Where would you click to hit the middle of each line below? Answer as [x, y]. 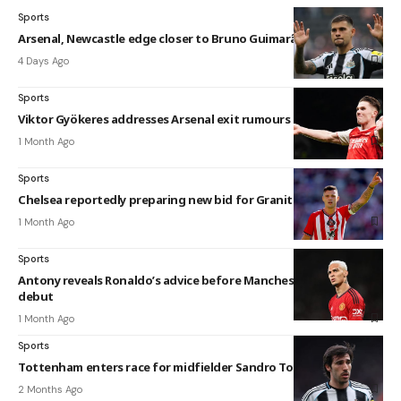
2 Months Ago [50, 389]
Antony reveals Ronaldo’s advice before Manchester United [186, 280]
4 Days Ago [43, 60]
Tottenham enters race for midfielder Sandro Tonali [166, 367]
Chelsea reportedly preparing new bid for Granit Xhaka [175, 199]
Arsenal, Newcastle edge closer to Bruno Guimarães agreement [197, 38]
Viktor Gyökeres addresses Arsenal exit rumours [154, 119]
